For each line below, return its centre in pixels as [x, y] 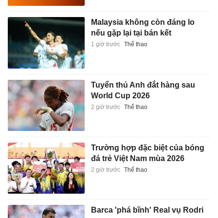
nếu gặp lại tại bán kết [131, 33]
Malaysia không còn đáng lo [143, 22]
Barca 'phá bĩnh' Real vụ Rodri [147, 210]
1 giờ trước [105, 45]
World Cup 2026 [120, 96]
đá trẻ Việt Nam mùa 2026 [137, 158]
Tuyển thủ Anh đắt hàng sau [143, 85]
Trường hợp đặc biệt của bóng [147, 147]
